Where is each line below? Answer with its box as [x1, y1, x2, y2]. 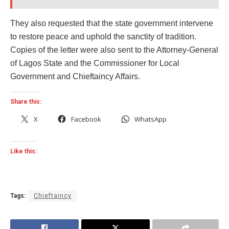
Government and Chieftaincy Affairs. [10, 72, 140, 81]
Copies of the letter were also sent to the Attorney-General [10, 45, 218, 54]
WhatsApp [134, 114, 167, 124]
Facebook [71, 114, 101, 124]
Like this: [10, 147, 37, 155]
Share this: [10, 98, 41, 105]
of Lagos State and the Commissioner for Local [10, 58, 179, 67]
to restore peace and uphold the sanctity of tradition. [10, 32, 196, 41]
